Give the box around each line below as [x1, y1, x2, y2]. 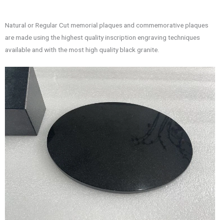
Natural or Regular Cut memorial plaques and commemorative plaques [5, 21, 208, 29]
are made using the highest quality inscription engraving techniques [5, 33, 200, 42]
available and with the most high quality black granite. [5, 46, 159, 54]
